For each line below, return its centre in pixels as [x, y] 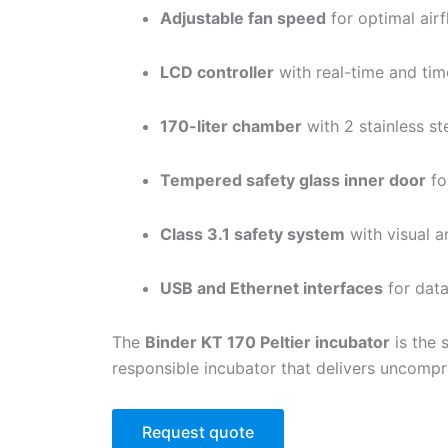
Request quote [198, 431]
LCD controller [217, 71]
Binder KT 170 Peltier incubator [267, 341]
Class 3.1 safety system [252, 233]
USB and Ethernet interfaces [271, 287]
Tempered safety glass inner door [293, 179]
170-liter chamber [231, 125]
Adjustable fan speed [243, 17]
